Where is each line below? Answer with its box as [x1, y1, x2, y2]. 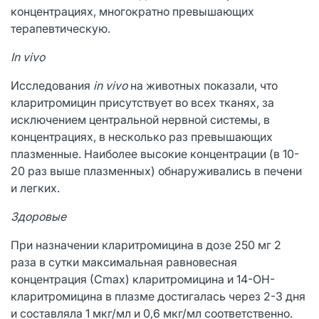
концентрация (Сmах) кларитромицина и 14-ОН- [11, 271, 275, 286]
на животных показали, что [130, 78, 278, 93]
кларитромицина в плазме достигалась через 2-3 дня [11, 288, 305, 303]
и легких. [11, 180, 60, 195]
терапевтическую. [11, 21, 110, 36]
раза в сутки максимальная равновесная [11, 254, 237, 269]
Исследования [11, 78, 93, 93]
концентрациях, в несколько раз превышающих [11, 129, 273, 144]
